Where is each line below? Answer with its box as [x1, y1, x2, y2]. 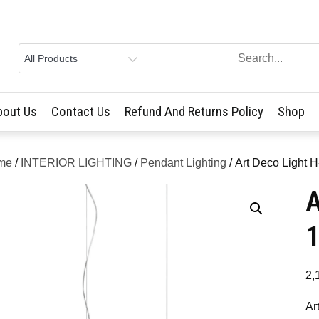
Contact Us [51, 103, 110, 120]
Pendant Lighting [140, 156, 226, 169]
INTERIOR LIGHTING [21, 156, 132, 169]
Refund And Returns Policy [125, 103, 263, 120]
